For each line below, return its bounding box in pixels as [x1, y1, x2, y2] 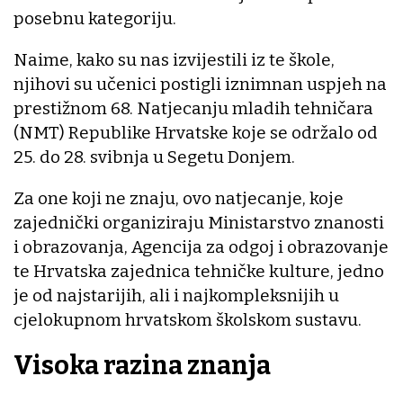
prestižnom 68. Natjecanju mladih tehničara [13, 98, 373, 120]
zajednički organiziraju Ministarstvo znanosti [13, 212, 384, 234]
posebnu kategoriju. [13, 8, 176, 30]
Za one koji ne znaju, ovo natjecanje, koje [13, 188, 344, 210]
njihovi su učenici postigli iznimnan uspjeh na [13, 74, 387, 95]
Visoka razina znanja [13, 349, 271, 381]
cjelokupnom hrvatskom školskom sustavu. [13, 309, 362, 331]
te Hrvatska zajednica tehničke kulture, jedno [13, 261, 384, 282]
